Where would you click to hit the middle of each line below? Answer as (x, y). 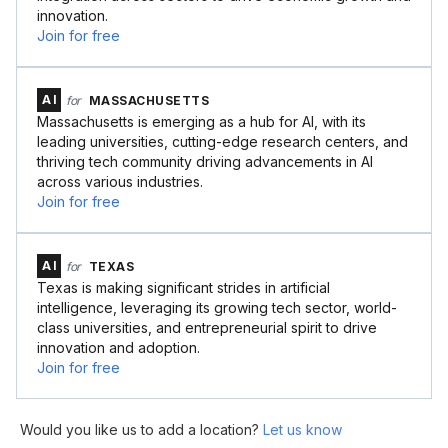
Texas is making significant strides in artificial (183, 287)
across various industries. (120, 181)
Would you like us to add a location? (141, 429)
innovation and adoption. (118, 347)
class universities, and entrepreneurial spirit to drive (207, 327)
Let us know (302, 429)
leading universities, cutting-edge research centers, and (222, 141)
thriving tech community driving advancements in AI (205, 161)
